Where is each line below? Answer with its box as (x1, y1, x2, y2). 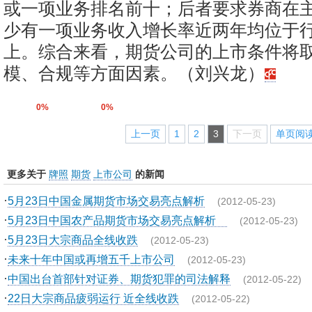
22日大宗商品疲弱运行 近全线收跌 (8, 292, 179, 304)
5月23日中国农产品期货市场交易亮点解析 (8, 214, 227, 226)
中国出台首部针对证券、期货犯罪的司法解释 (8, 272, 231, 285)
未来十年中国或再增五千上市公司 (8, 253, 175, 265)
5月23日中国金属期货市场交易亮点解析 (8, 194, 205, 207)
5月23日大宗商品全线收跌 (8, 233, 138, 246)
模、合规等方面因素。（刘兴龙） (3, 63, 265, 83)
